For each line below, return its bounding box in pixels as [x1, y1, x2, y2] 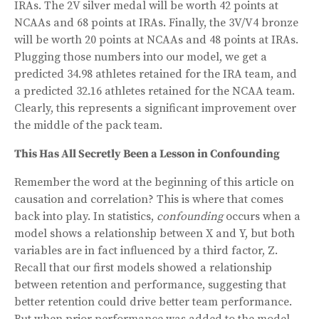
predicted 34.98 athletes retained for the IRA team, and [14, 66, 297, 81]
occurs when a [223, 209, 300, 224]
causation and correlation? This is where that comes [14, 192, 283, 206]
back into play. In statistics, [14, 209, 157, 224]
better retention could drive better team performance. [14, 294, 292, 309]
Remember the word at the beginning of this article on [14, 174, 294, 189]
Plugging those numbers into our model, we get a [14, 49, 267, 64]
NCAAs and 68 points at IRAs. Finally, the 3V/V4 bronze [14, 15, 298, 30]
